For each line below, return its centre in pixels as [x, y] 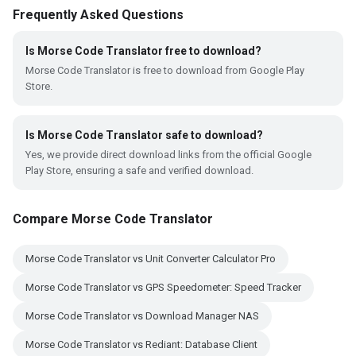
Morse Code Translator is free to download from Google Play [165, 70]
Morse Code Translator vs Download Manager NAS [142, 316]
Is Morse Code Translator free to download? [143, 51]
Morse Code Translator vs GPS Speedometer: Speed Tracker [163, 287]
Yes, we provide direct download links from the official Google [168, 155]
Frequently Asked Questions [98, 15]
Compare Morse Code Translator [113, 219]
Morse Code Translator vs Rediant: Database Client [141, 344]
